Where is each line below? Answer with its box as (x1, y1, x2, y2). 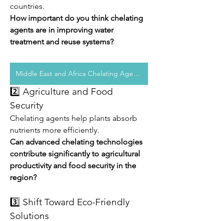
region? (10, 173, 37, 182)
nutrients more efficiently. (10, 125, 99, 135)
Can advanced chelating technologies (10, 137, 143, 147)
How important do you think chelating (10, 13, 143, 23)
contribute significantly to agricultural (10, 149, 140, 158)
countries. (10, 1, 44, 11)
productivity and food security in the (10, 161, 136, 170)
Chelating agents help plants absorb (10, 113, 137, 123)
